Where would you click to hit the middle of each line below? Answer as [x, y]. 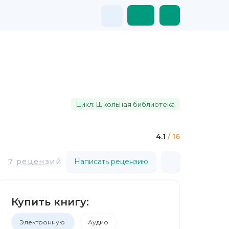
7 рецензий [35, 161]
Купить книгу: [50, 202]
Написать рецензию [111, 161]
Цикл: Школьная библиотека [125, 104]
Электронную [43, 222]
